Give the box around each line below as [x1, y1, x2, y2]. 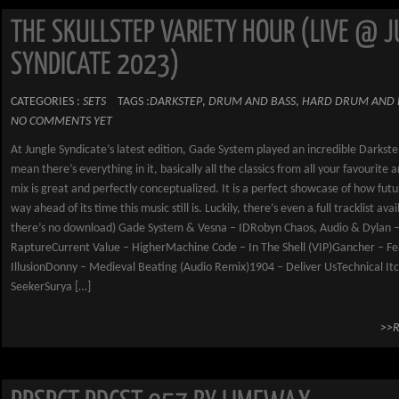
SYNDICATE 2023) [11, 51, 180, 80]
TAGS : [118, 95, 150, 109]
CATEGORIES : [11, 95, 83, 109]
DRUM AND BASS [208, 95, 296, 109]
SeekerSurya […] [11, 281, 91, 294]
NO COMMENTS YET [11, 115, 112, 128]
